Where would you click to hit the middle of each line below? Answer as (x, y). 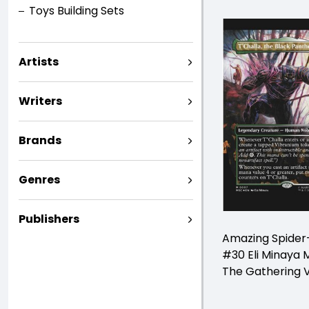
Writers (40, 101)
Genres (39, 180)
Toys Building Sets (77, 11)
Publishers (49, 219)
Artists (39, 62)
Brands (40, 140)
